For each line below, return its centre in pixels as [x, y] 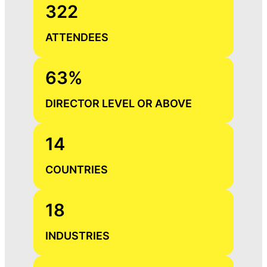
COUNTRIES [77, 170]
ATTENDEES [77, 38]
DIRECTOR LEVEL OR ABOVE [119, 104]
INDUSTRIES [78, 236]
